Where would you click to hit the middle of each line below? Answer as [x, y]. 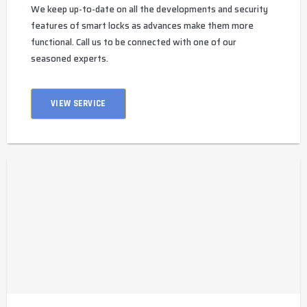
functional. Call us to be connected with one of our [134, 42]
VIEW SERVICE [78, 104]
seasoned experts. [70, 59]
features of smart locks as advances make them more [142, 26]
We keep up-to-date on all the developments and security [149, 10]
